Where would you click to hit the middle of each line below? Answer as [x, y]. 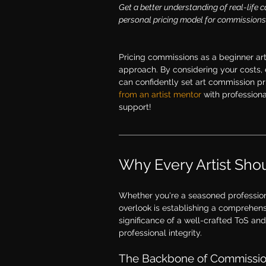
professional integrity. [160, 233]
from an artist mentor [160, 94]
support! [136, 107]
